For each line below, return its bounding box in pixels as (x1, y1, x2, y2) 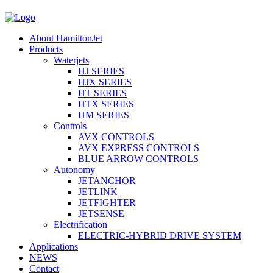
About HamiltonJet (29, 33, 102, 43)
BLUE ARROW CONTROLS (78, 154, 199, 164)
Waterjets (54, 55, 89, 65)
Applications (29, 241, 78, 252)
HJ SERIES (78, 66, 124, 76)
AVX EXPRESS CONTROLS (78, 143, 199, 153)
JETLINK (78, 186, 118, 197)
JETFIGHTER (78, 197, 136, 208)
